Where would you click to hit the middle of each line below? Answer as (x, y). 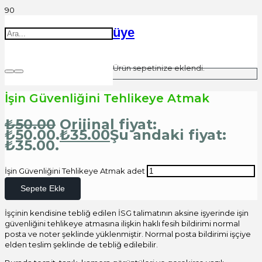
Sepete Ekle (43, 189)
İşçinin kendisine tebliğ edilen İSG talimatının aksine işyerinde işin (127, 213)
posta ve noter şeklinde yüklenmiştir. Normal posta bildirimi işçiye (128, 234)
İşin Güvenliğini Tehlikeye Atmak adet (75, 170)
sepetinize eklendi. (168, 68)
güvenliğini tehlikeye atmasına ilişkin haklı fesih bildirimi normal (122, 224)
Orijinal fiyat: (108, 124)
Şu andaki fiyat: (168, 135)
